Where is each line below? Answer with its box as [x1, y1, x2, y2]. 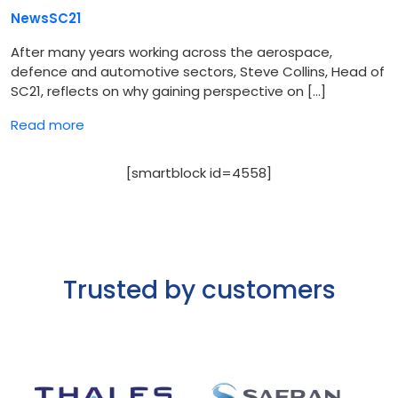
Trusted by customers [62, 273, 336, 308]
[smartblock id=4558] [126, 163, 272, 183]
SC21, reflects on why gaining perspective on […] [11, 82, 326, 101]
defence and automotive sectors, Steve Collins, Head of [11, 62, 385, 82]
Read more [11, 115, 84, 135]
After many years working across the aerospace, [11, 43, 332, 62]
